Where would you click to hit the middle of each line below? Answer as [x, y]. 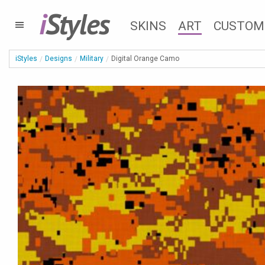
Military [92, 59]
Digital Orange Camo [145, 59]
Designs [59, 59]
